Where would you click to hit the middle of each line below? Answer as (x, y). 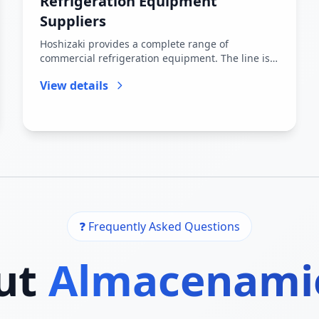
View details (74, 85)
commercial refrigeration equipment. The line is (155, 58)
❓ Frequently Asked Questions (159, 226)
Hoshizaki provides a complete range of (134, 44)
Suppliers (73, 21)
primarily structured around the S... (125, 72)
